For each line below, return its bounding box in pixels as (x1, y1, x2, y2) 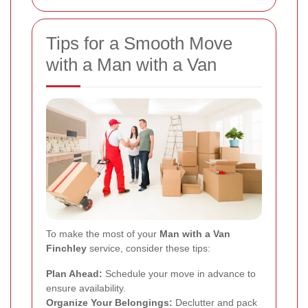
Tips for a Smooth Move (46, 33, 232, 54)
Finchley (46, 242, 87, 254)
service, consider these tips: (87, 242, 210, 254)
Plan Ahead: (46, 267, 102, 279)
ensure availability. (46, 282, 126, 294)
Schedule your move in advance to (102, 267, 256, 279)
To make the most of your (46, 228, 159, 239)
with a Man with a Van (46, 54, 217, 76)
